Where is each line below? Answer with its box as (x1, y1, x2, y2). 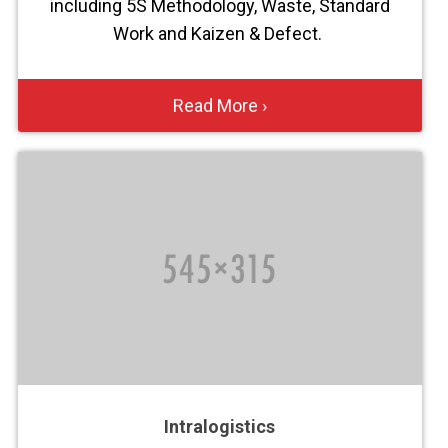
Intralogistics (164, 416, 276, 438)
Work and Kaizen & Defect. (113, 23, 327, 45)
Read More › (172, 94, 267, 116)
